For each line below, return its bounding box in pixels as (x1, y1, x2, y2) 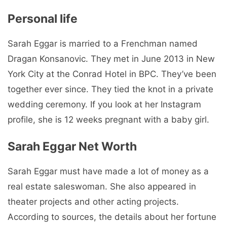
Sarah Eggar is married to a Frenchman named (8, 38, 198, 49)
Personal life (8, 11, 78, 26)
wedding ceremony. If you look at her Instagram (8, 99, 201, 109)
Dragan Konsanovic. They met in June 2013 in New (8, 53, 215, 64)
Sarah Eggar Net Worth (8, 139, 137, 154)
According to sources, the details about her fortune (8, 212, 216, 222)
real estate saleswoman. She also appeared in (8, 181, 196, 192)
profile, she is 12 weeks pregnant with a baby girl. (8, 114, 209, 125)
